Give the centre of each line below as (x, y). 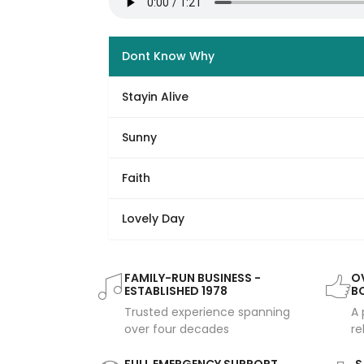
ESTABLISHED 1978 (176, 291)
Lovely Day (154, 219)
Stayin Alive (156, 97)
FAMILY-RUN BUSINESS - (193, 278)
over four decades (177, 329)
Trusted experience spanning (207, 312)
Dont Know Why (169, 56)
